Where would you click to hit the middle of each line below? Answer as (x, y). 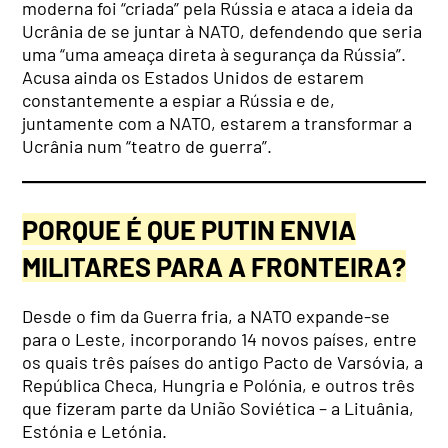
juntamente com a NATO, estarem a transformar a (217, 123)
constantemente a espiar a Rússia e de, (179, 100)
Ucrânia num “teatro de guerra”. (149, 146)
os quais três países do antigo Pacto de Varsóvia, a (223, 362)
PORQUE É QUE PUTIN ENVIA (189, 228)
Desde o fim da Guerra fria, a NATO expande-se (206, 316)
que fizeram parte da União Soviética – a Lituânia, (218, 408)
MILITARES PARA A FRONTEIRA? (214, 265)
